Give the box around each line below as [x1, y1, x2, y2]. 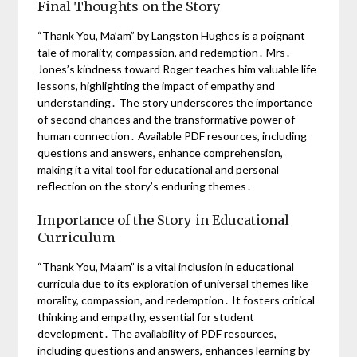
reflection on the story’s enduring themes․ [37, 178, 253, 193]
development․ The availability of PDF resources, [37, 326, 277, 340]
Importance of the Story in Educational [37, 211, 290, 228]
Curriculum [37, 229, 116, 245]
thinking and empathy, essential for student [37, 309, 255, 324]
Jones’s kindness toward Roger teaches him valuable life [37, 61, 317, 76]
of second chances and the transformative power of [37, 112, 296, 126]
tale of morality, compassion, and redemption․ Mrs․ [37, 45, 292, 59]
